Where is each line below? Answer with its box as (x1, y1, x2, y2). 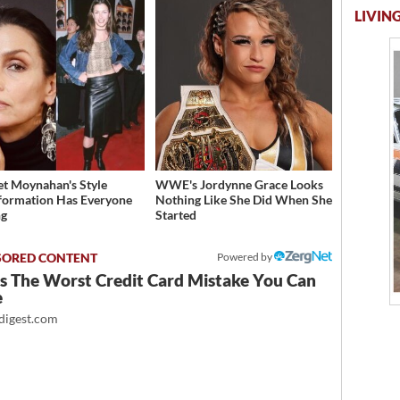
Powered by (217, 249, 275, 263)
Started (154, 206, 196, 222)
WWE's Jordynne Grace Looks (154, 176, 323, 192)
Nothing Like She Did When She (154, 191, 332, 207)
